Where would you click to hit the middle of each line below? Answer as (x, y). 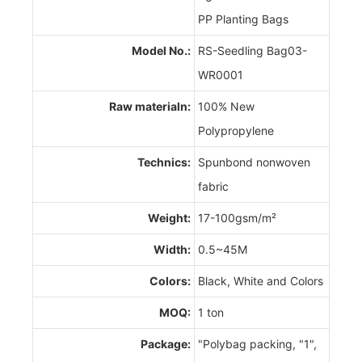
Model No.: (161, 50)
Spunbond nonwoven (254, 162)
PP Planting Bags (243, 19)
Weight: (169, 217)
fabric (213, 186)
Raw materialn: (150, 106)
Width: (172, 249)
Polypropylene (236, 130)
